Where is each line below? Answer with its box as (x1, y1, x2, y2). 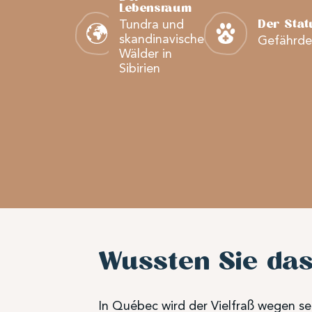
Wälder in (119, 45, 172, 61)
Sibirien (119, 60, 160, 76)
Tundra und (119, 16, 184, 32)
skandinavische (119, 31, 204, 47)
